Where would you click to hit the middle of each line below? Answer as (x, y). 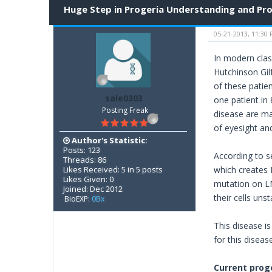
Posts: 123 (82, 150)
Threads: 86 (85, 159)
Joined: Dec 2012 (93, 189)
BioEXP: (78, 199)
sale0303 (124, 98)
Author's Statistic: (109, 140)
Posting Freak (125, 110)
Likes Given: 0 (88, 179)
